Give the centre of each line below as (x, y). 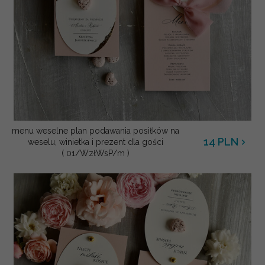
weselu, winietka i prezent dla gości (95, 142)
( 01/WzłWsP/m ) (95, 153)
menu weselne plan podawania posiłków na (95, 130)
